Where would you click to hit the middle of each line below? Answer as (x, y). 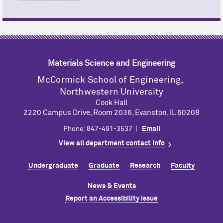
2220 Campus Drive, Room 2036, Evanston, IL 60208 (111, 113)
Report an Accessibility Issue (111, 198)
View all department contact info (111, 143)
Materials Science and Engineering (111, 63)
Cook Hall (111, 103)
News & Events (111, 186)
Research (145, 166)
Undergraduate (54, 166)
